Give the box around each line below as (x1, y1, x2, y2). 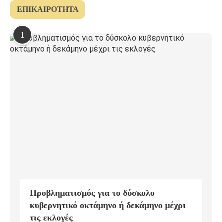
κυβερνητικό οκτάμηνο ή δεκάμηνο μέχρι (30, 200, 186, 210)
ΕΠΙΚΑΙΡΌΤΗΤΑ (17, 4, 79, 13)
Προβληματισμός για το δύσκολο (30, 187, 155, 198)
